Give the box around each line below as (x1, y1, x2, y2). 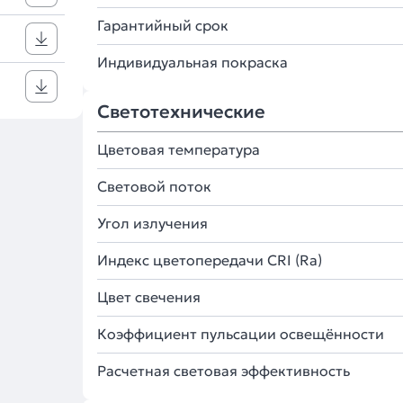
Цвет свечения (97, 288, 201, 306)
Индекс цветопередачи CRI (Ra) (97, 251, 322, 269)
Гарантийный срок (97, 16, 228, 34)
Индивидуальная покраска (97, 53, 288, 71)
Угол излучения (97, 214, 208, 232)
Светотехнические (97, 100, 265, 123)
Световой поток (97, 177, 211, 195)
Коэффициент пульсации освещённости (97, 325, 384, 343)
